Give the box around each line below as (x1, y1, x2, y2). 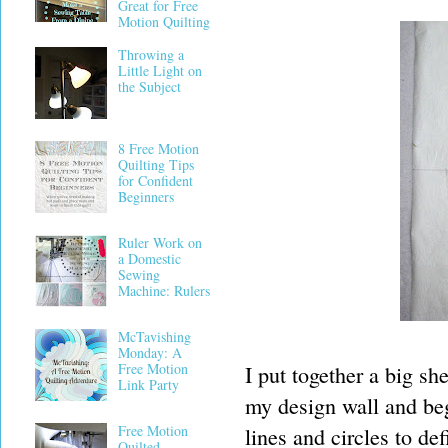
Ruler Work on (117, 233, 202, 253)
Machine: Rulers (117, 281, 210, 301)
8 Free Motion (117, 139, 199, 159)
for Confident (117, 171, 193, 191)
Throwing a (117, 45, 184, 65)
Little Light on (117, 61, 202, 81)
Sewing (117, 265, 160, 285)
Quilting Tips (117, 155, 194, 175)
